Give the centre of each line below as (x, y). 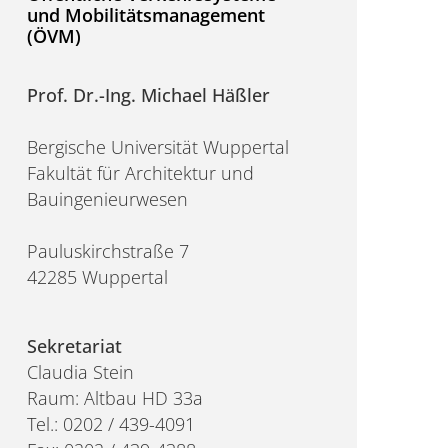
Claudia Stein (81, 372)
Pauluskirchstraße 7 (108, 250)
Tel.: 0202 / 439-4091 (111, 424)
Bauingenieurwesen (108, 198)
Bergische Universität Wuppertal (158, 146)
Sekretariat (75, 346)
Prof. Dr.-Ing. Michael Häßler (149, 94)
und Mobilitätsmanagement (146, 14)
